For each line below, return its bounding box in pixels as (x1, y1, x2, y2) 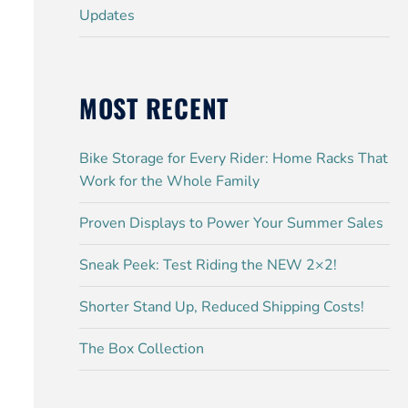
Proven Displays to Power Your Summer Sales (78, 213, 383, 233)
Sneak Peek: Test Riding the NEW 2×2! (78, 255, 337, 275)
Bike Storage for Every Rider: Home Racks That (78, 148, 388, 168)
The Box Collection (78, 339, 204, 359)
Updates (78, 5, 135, 25)
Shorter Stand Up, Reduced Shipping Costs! (78, 297, 364, 317)
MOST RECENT (78, 89, 229, 127)
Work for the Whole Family (78, 171, 260, 191)
